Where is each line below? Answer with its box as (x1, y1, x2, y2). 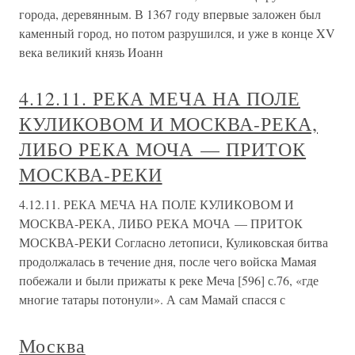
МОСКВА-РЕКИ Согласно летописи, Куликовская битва (19, 234, 328, 250)
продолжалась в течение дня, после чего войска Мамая (19, 253, 316, 269)
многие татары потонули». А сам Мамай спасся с (19, 291, 285, 307)
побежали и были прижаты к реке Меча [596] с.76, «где (19, 272, 319, 288)
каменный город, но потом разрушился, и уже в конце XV (19, 25, 335, 41)
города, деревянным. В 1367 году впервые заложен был (19, 6, 321, 22)
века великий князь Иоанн (19, 44, 163, 60)
